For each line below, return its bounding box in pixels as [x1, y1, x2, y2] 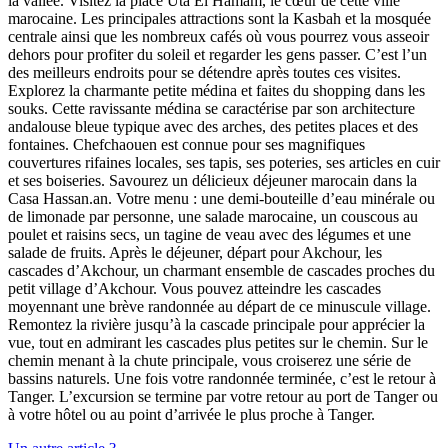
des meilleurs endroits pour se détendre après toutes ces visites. [8, 64, 401, 82]
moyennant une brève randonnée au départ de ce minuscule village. [8, 298, 431, 316]
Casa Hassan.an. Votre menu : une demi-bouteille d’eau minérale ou [8, 190, 435, 208]
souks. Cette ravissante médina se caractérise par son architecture [8, 100, 415, 118]
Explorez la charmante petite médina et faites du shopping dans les [8, 82, 425, 100]
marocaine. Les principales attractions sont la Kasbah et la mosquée [8, 10, 431, 28]
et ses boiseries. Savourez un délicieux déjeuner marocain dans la [8, 172, 417, 190]
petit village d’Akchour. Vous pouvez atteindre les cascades [8, 280, 381, 298]
